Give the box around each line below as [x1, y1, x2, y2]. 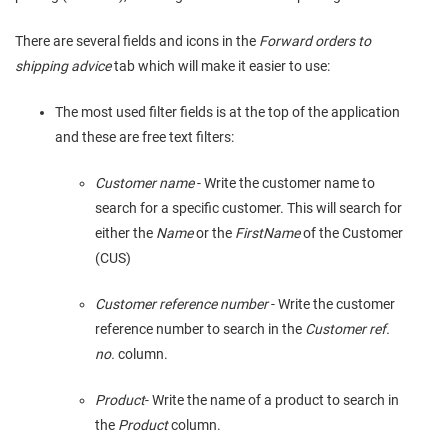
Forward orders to [259, 33, 371, 50]
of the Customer [303, 225, 403, 242]
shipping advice [15, 58, 111, 75]
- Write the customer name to [194, 175, 375, 192]
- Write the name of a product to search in [145, 392, 399, 409]
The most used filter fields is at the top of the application [55, 104, 400, 121]
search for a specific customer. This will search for [95, 200, 402, 217]
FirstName [235, 225, 303, 242]
